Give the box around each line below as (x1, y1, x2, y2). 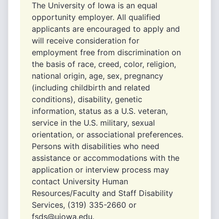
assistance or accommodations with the (32, 153, 179, 163)
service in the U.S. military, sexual (32, 118, 155, 128)
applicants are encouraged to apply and (32, 24, 180, 34)
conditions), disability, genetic (32, 94, 142, 104)
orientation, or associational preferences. (32, 130, 183, 139)
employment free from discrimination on (32, 47, 181, 57)
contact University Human (32, 176, 128, 186)
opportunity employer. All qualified (32, 12, 160, 22)
